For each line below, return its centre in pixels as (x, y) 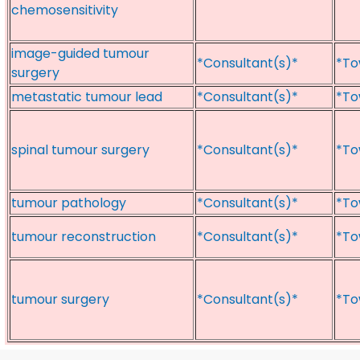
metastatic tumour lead (87, 97)
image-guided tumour (80, 53)
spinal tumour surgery (80, 150)
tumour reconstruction (84, 237)
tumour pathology (69, 203)
